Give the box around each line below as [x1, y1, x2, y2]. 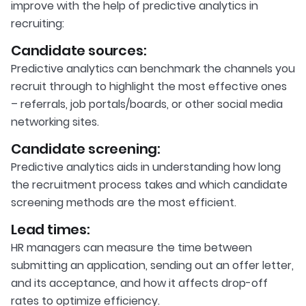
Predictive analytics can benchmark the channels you [11, 61, 295, 77]
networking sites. [11, 114, 99, 130]
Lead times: [11, 220, 90, 240]
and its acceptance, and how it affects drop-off [11, 275, 268, 292]
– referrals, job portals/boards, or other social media [11, 96, 283, 113]
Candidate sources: [11, 41, 147, 61]
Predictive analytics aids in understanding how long [11, 159, 281, 176]
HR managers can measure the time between [11, 240, 252, 256]
